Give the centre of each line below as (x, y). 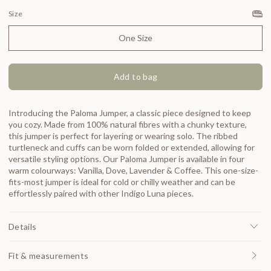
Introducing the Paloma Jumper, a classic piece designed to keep (130, 113)
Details (23, 226)
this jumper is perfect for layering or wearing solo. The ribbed (123, 135)
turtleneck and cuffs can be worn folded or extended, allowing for (132, 147)
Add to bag (135, 77)
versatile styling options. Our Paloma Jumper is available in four (126, 158)
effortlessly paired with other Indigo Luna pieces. (101, 193)
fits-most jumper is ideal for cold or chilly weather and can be (122, 181)
